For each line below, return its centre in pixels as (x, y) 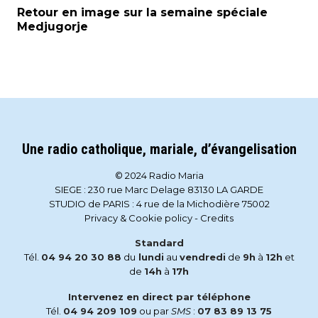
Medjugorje (53, 27)
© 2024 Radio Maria (159, 176)
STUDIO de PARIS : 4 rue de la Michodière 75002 (159, 204)
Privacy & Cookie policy (138, 218)
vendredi (202, 257)
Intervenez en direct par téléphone (159, 297)
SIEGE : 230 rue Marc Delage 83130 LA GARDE (159, 190)
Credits (217, 218)
